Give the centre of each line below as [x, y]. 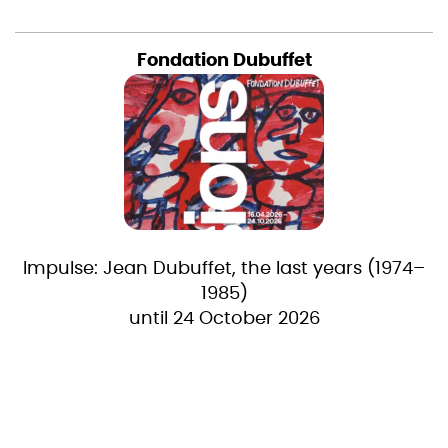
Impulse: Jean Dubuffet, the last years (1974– [224, 269]
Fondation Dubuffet [224, 60]
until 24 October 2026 [224, 319]
